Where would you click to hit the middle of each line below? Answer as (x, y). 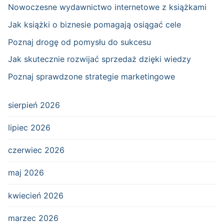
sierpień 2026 (34, 105)
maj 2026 (26, 173)
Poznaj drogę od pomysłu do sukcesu (79, 42)
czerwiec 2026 (36, 150)
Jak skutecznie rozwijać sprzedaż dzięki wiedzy (99, 59)
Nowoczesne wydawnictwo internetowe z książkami (107, 7)
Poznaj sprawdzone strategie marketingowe (91, 76)
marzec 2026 (33, 218)
